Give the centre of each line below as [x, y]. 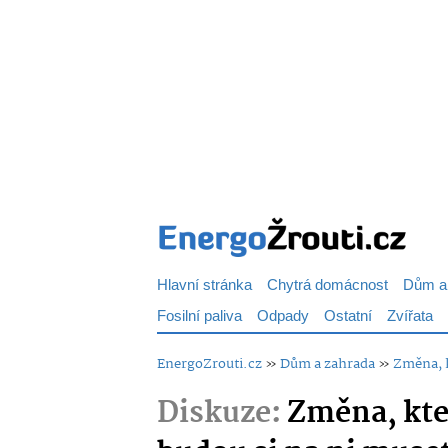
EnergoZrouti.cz [209, 364]
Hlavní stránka [204, 285]
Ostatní [348, 316]
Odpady [283, 316]
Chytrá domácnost [327, 285]
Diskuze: [219, 414]
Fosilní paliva [199, 316]
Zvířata [410, 316]
